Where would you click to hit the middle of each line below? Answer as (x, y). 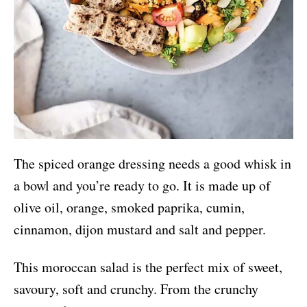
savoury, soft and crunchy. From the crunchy (136, 289)
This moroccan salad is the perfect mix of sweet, (148, 267)
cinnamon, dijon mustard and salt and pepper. (140, 230)
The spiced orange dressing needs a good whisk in (152, 164)
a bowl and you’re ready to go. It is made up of (142, 186)
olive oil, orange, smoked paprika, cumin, (129, 208)
